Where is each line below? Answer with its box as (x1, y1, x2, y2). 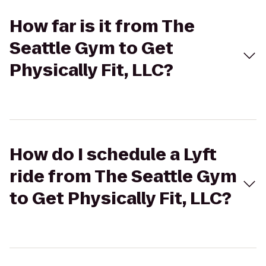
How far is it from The (9, 15, 195, 38)
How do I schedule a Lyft (9, 143, 217, 166)
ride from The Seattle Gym (9, 165, 237, 188)
